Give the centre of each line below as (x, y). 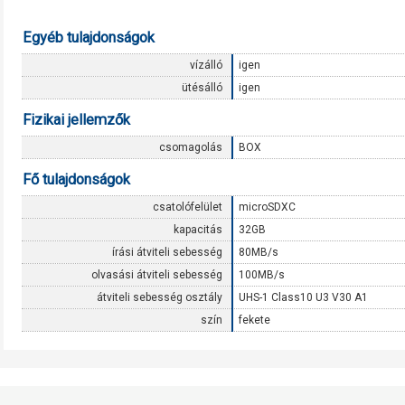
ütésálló (202, 88)
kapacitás (198, 230)
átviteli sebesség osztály (160, 297)
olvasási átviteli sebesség (157, 275)
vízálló (206, 65)
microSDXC (267, 207)
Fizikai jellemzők (76, 120)
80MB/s (259, 252)
